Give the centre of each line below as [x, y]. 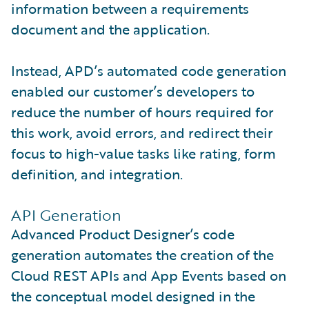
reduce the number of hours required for [142, 111]
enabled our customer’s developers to [133, 91]
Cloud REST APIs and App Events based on [149, 275]
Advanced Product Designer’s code [123, 233]
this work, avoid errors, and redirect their [142, 132]
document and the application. [110, 29]
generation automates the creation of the [142, 254]
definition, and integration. [97, 173]
